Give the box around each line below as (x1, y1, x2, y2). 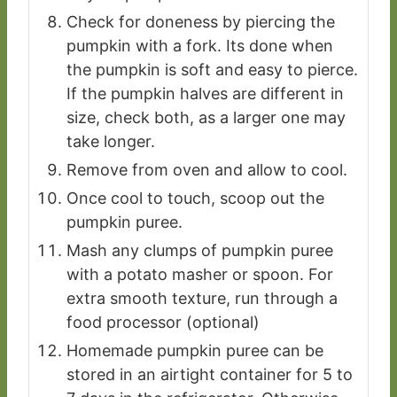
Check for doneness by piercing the (66, 12, 335, 32)
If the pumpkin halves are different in (66, 84, 344, 104)
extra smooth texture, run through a (66, 289, 338, 308)
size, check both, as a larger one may (66, 108, 346, 128)
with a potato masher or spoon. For (66, 265, 333, 284)
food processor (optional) (66, 313, 260, 332)
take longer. (66, 132, 155, 152)
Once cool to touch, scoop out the (66, 189, 324, 208)
